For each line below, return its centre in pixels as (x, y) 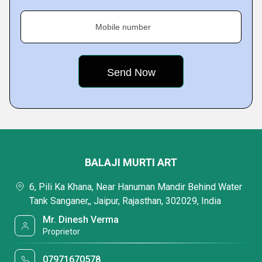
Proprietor (62, 232)
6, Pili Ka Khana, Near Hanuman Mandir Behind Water (136, 187)
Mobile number (123, 27)
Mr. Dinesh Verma (81, 220)
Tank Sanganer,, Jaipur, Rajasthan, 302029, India (125, 201)
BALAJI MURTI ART (131, 162)
